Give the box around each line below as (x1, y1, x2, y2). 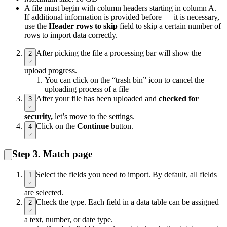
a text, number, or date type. (24, 215, 113, 224)
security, (24, 111, 55, 121)
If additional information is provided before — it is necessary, (24, 12, 219, 21)
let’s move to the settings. (55, 111, 135, 121)
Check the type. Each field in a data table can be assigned (36, 198, 219, 207)
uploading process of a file (45, 84, 129, 93)
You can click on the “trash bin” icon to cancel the (45, 75, 204, 84)
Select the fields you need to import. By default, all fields (36, 170, 217, 179)
